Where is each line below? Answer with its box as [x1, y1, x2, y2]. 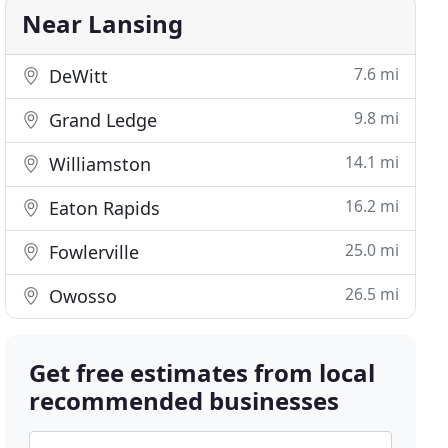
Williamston [44, 152, 152, 176]
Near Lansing [22, 7, 184, 40]
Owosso [44, 284, 118, 308]
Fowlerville [44, 240, 140, 264]
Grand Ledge [44, 108, 158, 132]
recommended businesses [29, 384, 340, 417]
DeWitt [44, 64, 109, 88]
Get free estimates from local [29, 356, 376, 389]
